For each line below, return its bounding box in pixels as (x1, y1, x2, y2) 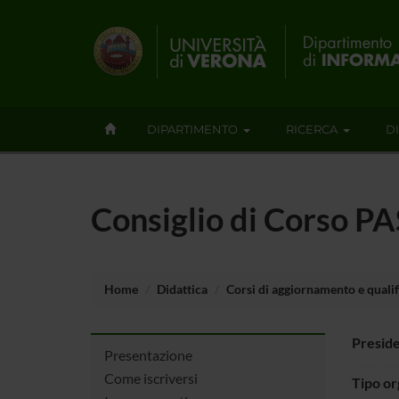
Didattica (157, 281, 208, 297)
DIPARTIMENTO (147, 122, 238, 136)
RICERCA (286, 122, 338, 136)
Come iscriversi (104, 369, 198, 387)
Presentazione (104, 346, 192, 363)
